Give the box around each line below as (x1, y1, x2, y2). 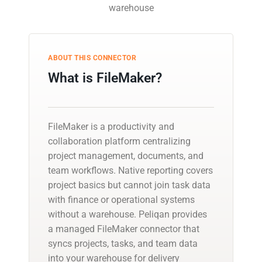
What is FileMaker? (48, 70, 162, 86)
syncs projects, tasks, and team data (48, 237, 198, 249)
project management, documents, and (48, 150, 204, 161)
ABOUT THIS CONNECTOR (48, 53, 136, 62)
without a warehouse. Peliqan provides (48, 208, 207, 220)
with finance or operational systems (48, 194, 195, 205)
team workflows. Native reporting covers (48, 164, 213, 176)
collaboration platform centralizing (48, 135, 191, 147)
